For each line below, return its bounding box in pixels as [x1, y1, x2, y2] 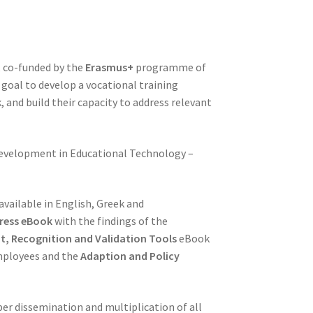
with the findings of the [52, 214, 168, 228]
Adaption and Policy [80, 249, 180, 263]
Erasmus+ [85, 60, 134, 74]
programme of [133, 60, 207, 74]
